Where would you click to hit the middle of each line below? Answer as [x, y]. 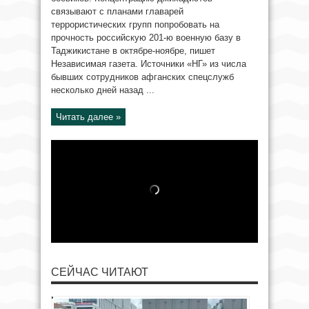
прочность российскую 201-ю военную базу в [146, 38]
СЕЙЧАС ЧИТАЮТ [100, 272]
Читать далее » [88, 117]
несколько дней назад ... [103, 90]
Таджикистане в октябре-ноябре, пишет [133, 51]
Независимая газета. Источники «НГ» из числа [149, 64]
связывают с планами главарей [117, 11]
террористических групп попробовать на [135, 24]
